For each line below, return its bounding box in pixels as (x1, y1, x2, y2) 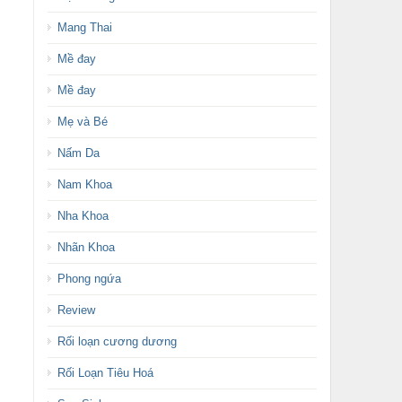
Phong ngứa (57, 272, 121, 285)
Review (57, 303, 95, 317)
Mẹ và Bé (57, 115, 108, 128)
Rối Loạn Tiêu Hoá (57, 366, 153, 380)
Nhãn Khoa (57, 240, 115, 254)
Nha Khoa (57, 209, 109, 223)
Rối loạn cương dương (57, 335, 177, 348)
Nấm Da (57, 146, 100, 160)
